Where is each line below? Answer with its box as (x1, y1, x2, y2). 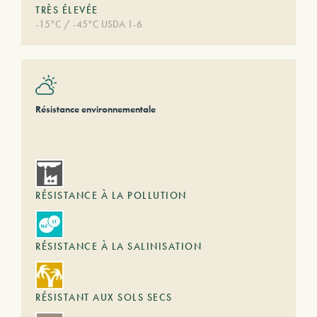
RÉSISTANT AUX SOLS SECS (35, 291, 173, 304)
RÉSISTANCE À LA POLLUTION (35, 189, 187, 202)
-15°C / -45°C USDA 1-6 (35, 18, 142, 30)
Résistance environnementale (35, 103, 156, 115)
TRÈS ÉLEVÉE (35, 4, 98, 16)
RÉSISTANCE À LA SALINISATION (35, 240, 202, 253)
